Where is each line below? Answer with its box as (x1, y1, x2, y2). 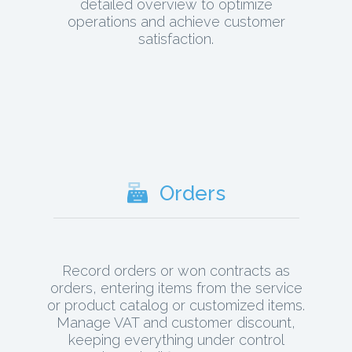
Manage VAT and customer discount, (57, 314, 295, 332)
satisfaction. (138, 31, 214, 48)
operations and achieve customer (67, 13, 285, 31)
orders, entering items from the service (49, 280, 302, 297)
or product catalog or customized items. (47, 297, 305, 314)
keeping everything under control (68, 332, 284, 349)
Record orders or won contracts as (62, 262, 290, 280)
